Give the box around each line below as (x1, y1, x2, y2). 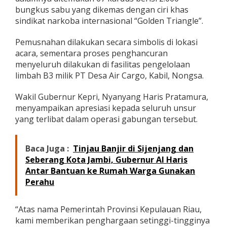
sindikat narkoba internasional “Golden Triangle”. (15, 15, 203, 27)
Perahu (25, 176, 54, 188)
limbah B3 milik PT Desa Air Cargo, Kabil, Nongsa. (15, 70, 204, 82)
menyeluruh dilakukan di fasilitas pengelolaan (15, 59, 190, 70)
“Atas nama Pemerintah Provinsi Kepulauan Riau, (15, 204, 202, 215)
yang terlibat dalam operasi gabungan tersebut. (15, 113, 198, 125)
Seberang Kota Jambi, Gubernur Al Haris (25, 154, 187, 166)
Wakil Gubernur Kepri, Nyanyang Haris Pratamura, (15, 91, 208, 103)
